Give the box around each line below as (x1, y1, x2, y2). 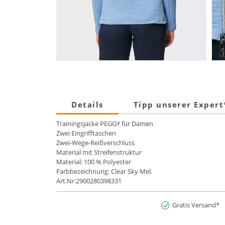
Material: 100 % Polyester (56, 157, 131, 167)
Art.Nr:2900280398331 (56, 176, 122, 186)
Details (71, 99, 103, 110)
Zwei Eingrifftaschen (56, 129, 116, 138)
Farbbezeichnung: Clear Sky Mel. (56, 167, 152, 176)
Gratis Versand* (172, 200, 219, 209)
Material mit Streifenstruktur (56, 148, 142, 157)
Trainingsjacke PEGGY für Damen (56, 119, 153, 129)
